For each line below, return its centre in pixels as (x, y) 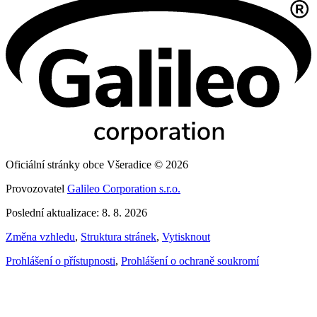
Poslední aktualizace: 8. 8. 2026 (76, 213)
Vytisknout (186, 237)
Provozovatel (36, 189)
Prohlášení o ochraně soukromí (190, 261)
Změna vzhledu (40, 237)
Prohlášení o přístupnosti (60, 261)
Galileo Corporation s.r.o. (124, 189)
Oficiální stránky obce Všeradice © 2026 (97, 165)
